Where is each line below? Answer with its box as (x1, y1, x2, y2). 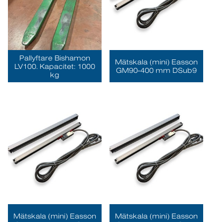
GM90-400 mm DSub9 (115, 66, 197, 74)
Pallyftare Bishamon (19, 54, 91, 62)
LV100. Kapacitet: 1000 (14, 62, 96, 70)
